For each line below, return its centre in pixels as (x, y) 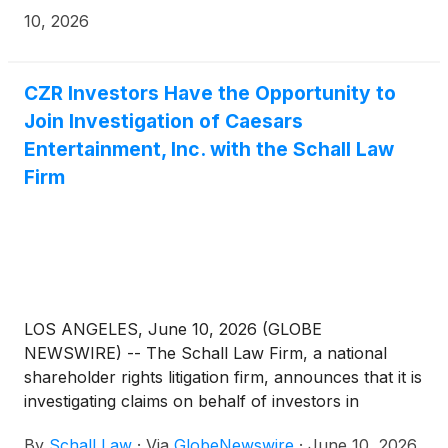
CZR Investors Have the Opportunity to (210, 93)
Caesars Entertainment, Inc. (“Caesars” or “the (201, 424)
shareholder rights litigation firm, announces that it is (223, 376)
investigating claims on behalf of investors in (191, 400)
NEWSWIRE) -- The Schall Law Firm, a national (205, 352)
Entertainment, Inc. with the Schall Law (209, 149)
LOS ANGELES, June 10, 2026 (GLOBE (173, 328)
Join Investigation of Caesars (163, 121)
